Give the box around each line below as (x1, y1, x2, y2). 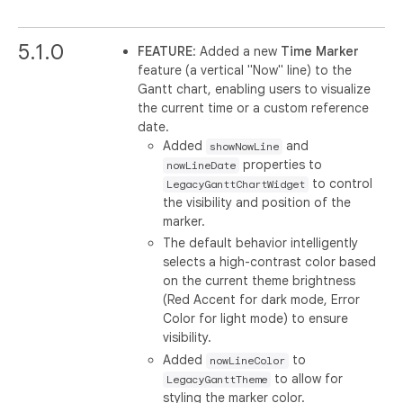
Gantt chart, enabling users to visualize (138, 80, 372, 97)
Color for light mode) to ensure (163, 310, 349, 327)
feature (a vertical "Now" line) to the (138, 61, 353, 78)
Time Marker (281, 42, 360, 59)
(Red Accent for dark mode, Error (163, 291, 361, 308)
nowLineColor (210, 354, 286, 367)
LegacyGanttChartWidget (166, 177, 306, 191)
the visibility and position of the (163, 193, 352, 210)
